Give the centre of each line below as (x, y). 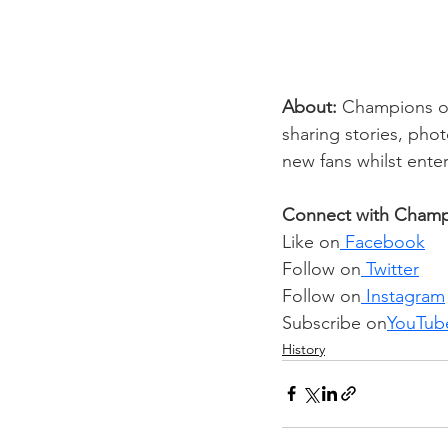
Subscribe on (334, 322)
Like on (311, 241)
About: (312, 106)
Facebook (382, 241)
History (303, 348)
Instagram (403, 295)
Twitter (390, 268)
